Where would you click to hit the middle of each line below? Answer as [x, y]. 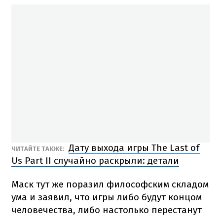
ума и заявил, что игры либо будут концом [107, 197]
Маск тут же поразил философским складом [110, 184]
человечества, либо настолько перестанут [107, 210]
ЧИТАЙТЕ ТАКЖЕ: [39, 148]
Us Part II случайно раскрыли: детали [95, 160]
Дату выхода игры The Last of [134, 147]
